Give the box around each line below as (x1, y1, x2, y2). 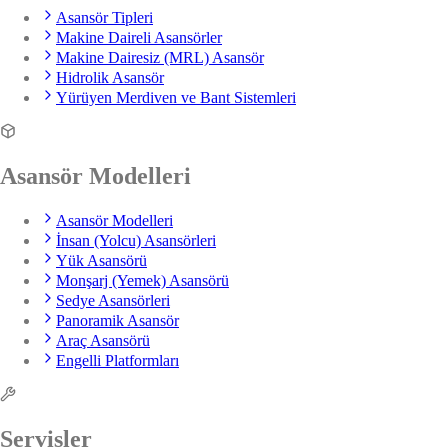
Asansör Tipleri (56, 9, 153, 27)
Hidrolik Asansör (56, 69, 164, 87)
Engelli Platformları (56, 352, 179, 369)
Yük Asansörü (56, 252, 147, 269)
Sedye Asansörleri (56, 292, 170, 309)
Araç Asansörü (56, 332, 150, 349)
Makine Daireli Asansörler (56, 29, 222, 47)
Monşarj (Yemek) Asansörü (56, 272, 229, 289)
